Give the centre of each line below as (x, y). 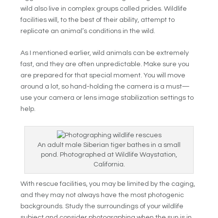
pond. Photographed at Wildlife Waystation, (109, 154)
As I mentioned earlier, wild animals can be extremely (105, 53)
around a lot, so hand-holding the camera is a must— (105, 87)
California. (109, 164)
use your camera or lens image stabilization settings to (107, 98)
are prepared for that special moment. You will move (103, 76)
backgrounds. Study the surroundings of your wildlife (102, 206)
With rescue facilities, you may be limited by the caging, (108, 184)
